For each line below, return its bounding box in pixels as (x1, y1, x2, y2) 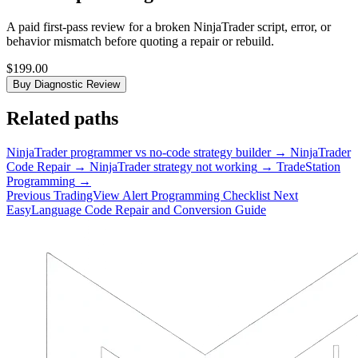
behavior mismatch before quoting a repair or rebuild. (6, 34, 274, 48)
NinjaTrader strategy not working (89, 160, 257, 174)
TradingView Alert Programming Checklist (54, 189, 270, 203)
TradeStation (276, 160, 340, 174)
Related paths (6, 108, 118, 129)
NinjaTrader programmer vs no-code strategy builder (6, 145, 271, 160)
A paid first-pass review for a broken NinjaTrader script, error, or (6, 19, 331, 34)
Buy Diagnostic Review (13, 78, 120, 90)
